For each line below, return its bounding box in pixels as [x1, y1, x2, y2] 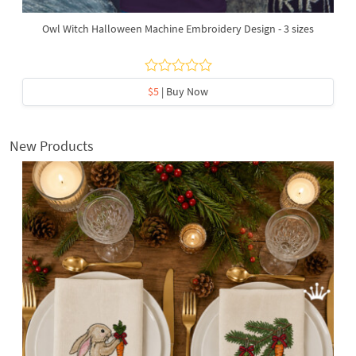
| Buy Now [159, 83, 208, 99]
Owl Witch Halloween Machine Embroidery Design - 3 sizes [42, 21, 314, 36]
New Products [10, 136, 94, 155]
